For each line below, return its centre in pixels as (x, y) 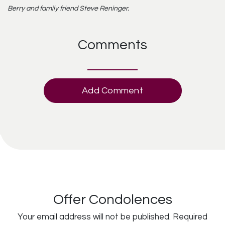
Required (190, 216)
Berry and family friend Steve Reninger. (68, 8)
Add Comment (113, 90)
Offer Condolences (113, 199)
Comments (113, 45)
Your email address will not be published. (94, 216)
